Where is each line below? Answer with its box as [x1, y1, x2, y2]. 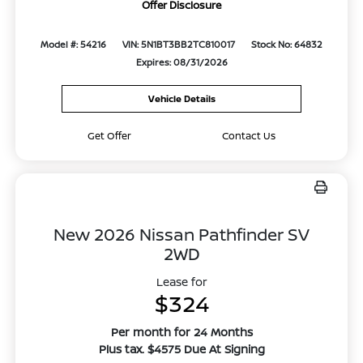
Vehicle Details [147, 92, 216, 105]
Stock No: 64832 [251, 38, 323, 51]
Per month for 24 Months [110, 324, 253, 340]
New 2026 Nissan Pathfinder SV [53, 223, 310, 246]
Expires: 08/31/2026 [135, 56, 228, 69]
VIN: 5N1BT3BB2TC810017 [122, 38, 235, 51]
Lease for [156, 274, 207, 290]
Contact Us [221, 129, 275, 143]
